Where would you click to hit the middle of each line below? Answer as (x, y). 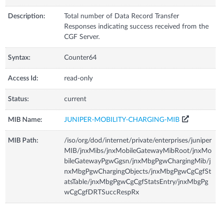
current (75, 99)
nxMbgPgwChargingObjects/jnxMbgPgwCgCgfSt (138, 171)
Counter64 (81, 57)
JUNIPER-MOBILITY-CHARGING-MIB (122, 120)
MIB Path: (23, 140)
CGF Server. (82, 37)
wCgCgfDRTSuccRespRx (102, 192)
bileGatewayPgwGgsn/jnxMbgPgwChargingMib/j (138, 161)
